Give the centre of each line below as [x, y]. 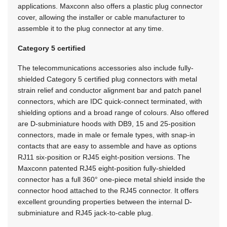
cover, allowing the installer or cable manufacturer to [101, 17]
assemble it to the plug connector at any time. [91, 28]
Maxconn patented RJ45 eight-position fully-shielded [102, 168]
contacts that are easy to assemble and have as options [107, 146]
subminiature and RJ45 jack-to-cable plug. [85, 213]
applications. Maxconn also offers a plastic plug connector [110, 6]
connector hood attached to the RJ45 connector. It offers [108, 190]
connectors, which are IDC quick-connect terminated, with [110, 101]
